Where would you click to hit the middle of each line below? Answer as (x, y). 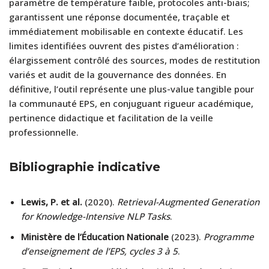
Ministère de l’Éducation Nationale (95, 236)
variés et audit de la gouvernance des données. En (118, 74)
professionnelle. (44, 132)
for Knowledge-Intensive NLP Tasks (95, 216)
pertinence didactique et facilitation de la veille (111, 117)
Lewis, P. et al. (52, 201)
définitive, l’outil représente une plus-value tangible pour (131, 89)
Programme (229, 236)
